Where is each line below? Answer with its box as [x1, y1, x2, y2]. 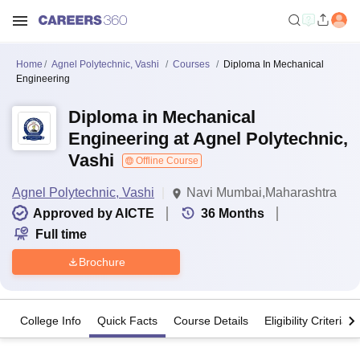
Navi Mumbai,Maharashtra [186, 186, 337, 199]
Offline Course [133, 155, 198, 166]
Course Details [174, 314, 248, 328]
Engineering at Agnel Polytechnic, [68, 129, 348, 149]
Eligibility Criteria [264, 314, 348, 328]
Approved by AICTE [33, 207, 154, 220]
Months [219, 207, 264, 220]
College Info [20, 314, 81, 328]
